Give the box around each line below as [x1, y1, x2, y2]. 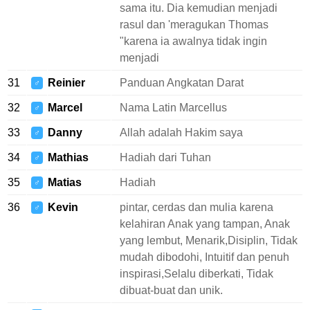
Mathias [48, 152, 89, 163]
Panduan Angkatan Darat [120, 77, 244, 89]
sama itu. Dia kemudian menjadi [120, 2, 277, 14]
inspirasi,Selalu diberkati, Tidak [120, 268, 273, 280]
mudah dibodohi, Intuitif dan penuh [120, 251, 289, 263]
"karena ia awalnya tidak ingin [120, 35, 267, 47]
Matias [48, 176, 82, 188]
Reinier [48, 77, 85, 89]
